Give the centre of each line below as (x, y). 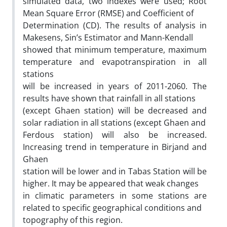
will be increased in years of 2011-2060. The (115, 86)
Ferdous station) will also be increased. (115, 135)
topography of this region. (73, 220)
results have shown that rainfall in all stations (109, 98)
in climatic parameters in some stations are (115, 195)
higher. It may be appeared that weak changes (111, 183)
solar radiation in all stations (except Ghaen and (114, 122)
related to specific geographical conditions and (112, 207)
